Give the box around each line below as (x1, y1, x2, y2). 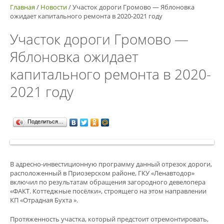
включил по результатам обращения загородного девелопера (10, 177, 205, 186)
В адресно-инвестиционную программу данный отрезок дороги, (10, 159, 212, 168)
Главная (10, 2, 35, 11)
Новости (40, 2, 67, 11)
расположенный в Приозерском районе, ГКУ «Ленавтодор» (10, 168, 194, 177)
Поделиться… (27, 118, 63, 124)
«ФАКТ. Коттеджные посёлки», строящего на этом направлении (10, 186, 206, 195)
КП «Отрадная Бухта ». (10, 195, 78, 204)
